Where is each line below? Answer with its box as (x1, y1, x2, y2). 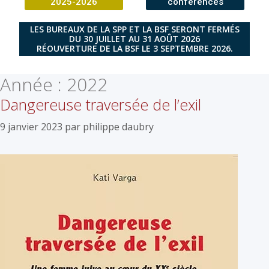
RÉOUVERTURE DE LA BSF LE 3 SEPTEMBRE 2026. (36, 42, 233, 54)
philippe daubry (83, 119, 154, 133)
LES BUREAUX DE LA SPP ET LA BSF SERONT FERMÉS (29, 23, 240, 35)
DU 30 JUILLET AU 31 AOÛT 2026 (69, 32, 200, 44)
